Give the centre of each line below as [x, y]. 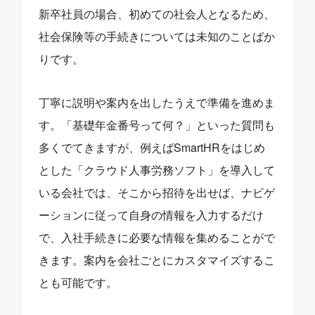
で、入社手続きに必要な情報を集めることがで [157, 237]
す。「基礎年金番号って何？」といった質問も [157, 124]
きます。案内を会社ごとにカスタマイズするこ [157, 259]
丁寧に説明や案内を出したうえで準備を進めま [157, 102]
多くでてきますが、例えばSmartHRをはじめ [152, 147]
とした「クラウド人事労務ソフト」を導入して [157, 169]
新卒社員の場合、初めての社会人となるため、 [157, 13]
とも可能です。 [78, 282]
